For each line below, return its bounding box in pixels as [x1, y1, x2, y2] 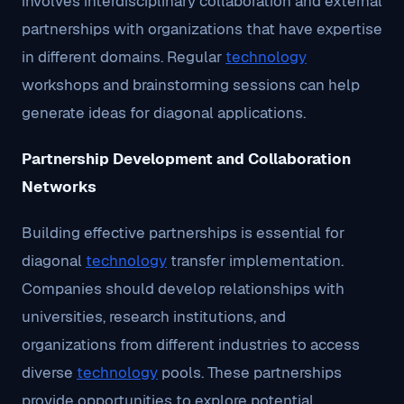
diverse [22, 363, 77, 382]
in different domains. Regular [22, 47, 225, 67]
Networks [22, 177, 96, 197]
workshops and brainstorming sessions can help [22, 75, 360, 95]
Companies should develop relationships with [22, 279, 344, 298]
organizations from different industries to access [22, 335, 360, 354]
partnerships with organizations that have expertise [22, 19, 382, 39]
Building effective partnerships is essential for [22, 223, 344, 243]
